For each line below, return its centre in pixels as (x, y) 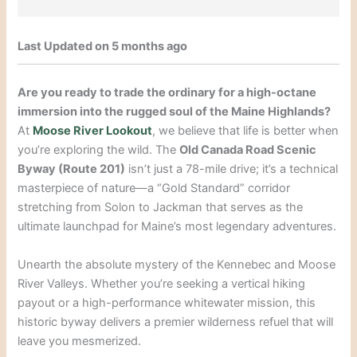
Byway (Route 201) (72, 169)
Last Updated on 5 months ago (103, 47)
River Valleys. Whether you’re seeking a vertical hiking (162, 283)
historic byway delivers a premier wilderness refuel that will (176, 322)
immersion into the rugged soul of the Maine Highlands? (175, 112)
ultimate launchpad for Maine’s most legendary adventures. (177, 227)
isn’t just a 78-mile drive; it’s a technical (232, 169)
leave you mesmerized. (80, 341)
